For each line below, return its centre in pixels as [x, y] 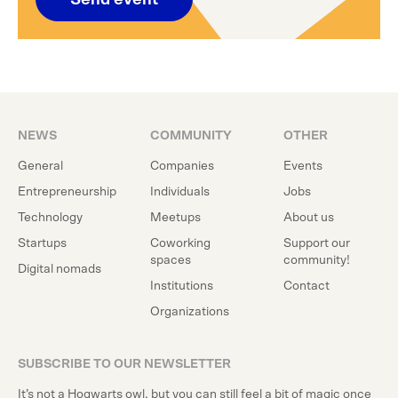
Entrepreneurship [67, 192]
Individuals [180, 192]
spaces [171, 260]
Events [302, 166]
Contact [306, 286]
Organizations [190, 312]
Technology [50, 218]
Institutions [182, 286]
